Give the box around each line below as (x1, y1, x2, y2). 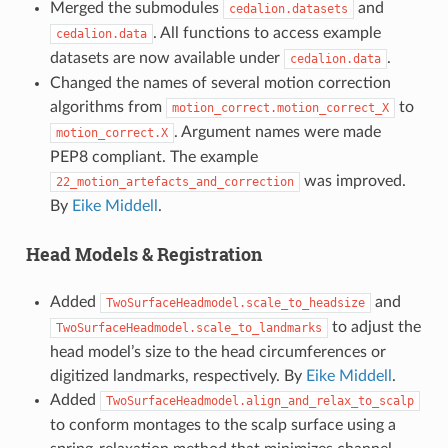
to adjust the (327, 318, 421, 335)
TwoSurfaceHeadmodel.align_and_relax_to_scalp (105, 393, 414, 408)
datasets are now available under (49, 49, 284, 66)
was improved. (299, 172, 406, 189)
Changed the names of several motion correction (49, 74, 391, 91)
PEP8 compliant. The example (49, 148, 258, 165)
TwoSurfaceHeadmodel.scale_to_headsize (105, 295, 365, 310)
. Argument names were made (173, 123, 381, 140)
